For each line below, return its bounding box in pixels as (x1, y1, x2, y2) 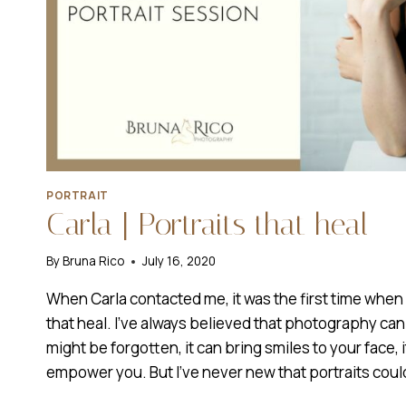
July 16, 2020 (142, 253, 217, 270)
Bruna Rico (63, 253, 125, 270)
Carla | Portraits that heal (46, 205, 368, 243)
